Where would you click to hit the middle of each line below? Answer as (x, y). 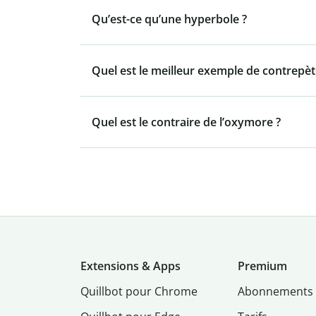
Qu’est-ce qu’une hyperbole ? (169, 19)
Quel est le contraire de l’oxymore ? (186, 122)
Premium (263, 266)
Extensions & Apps (130, 266)
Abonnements (276, 292)
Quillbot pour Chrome (139, 292)
